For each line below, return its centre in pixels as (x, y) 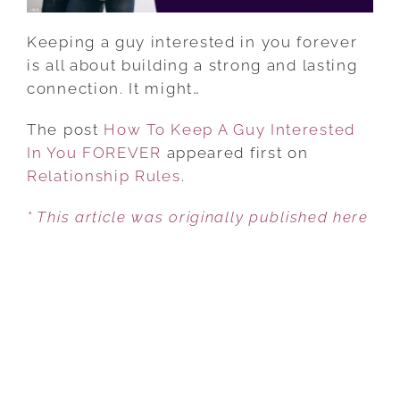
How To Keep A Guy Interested (229, 129)
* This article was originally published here (198, 217)
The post (66, 129)
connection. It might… (114, 88)
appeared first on (235, 152)
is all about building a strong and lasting (192, 65)
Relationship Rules (104, 175)
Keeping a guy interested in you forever (192, 42)
